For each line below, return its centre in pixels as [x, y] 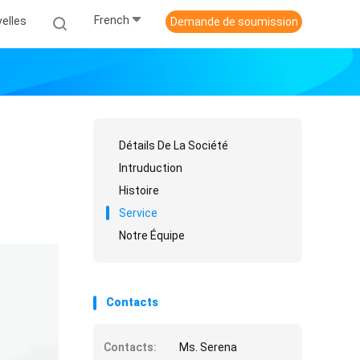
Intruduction [151, 168]
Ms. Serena [208, 347]
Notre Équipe [152, 235]
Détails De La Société [174, 145]
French [112, 20]
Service [138, 213]
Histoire [139, 190]
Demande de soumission [234, 22]
